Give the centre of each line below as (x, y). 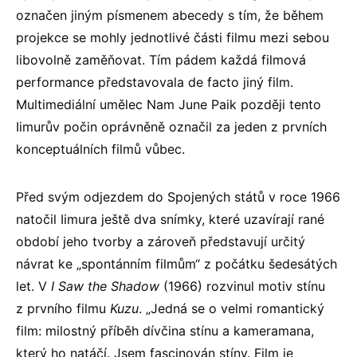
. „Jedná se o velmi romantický (231, 308)
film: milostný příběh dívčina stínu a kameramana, (165, 330)
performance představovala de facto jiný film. (155, 82)
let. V (33, 286)
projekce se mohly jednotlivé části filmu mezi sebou (173, 37)
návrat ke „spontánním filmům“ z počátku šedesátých (177, 263)
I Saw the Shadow (105, 286)
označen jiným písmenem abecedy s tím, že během (170, 15)
